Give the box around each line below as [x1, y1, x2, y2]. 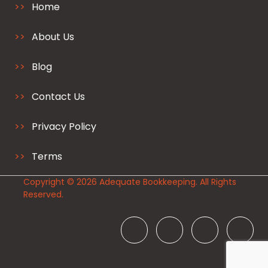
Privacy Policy [32, 119, 96, 133]
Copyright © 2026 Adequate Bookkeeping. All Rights [23, 175, 236, 188]
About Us [32, 29, 74, 44]
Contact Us [32, 89, 85, 103]
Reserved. [23, 188, 63, 200]
